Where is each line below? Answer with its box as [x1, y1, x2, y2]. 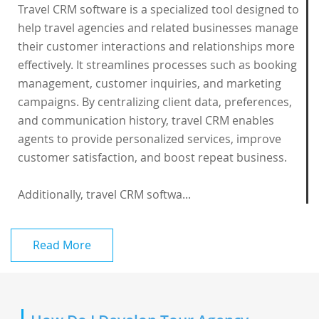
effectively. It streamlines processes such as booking [18, 57, 297, 73]
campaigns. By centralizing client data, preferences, [18, 94, 292, 110]
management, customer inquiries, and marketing [18, 75, 281, 91]
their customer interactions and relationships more [18, 38, 295, 54]
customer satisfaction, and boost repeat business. [18, 150, 287, 165]
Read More [33, 237, 91, 253]
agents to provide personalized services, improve [18, 131, 281, 147]
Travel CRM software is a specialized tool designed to [18, 1, 299, 17]
